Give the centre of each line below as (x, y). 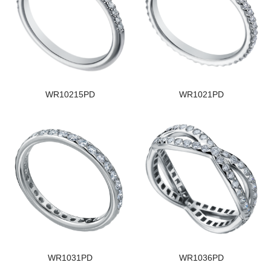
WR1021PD (201, 94)
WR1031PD (70, 258)
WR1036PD (201, 258)
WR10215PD (70, 94)
